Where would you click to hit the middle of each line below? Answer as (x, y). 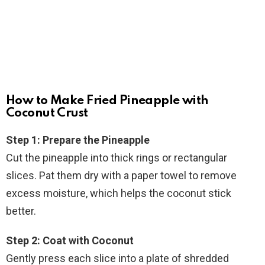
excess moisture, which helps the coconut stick (119, 193)
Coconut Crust (47, 114)
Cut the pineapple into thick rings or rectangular (117, 158)
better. (21, 211)
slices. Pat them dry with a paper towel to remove (121, 176)
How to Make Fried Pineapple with (107, 101)
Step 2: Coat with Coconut (70, 241)
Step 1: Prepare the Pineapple (78, 140)
